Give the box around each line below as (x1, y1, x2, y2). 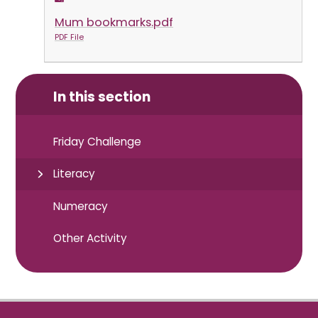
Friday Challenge (53, 134, 142, 150)
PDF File (54, 31, 84, 43)
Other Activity (53, 231, 128, 246)
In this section (53, 87, 151, 106)
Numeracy (53, 198, 109, 214)
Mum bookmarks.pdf (54, 13, 173, 31)
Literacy (53, 166, 96, 182)
